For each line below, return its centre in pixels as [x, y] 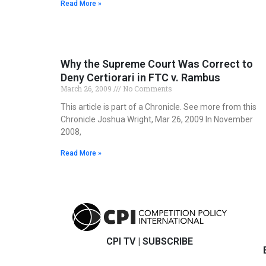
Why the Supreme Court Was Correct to [157, 64]
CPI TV [121, 241]
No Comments [147, 89]
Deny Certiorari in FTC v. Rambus [140, 78]
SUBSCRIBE [168, 241]
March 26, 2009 [87, 89]
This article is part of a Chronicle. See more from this [159, 107]
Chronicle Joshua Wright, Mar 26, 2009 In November [157, 120]
